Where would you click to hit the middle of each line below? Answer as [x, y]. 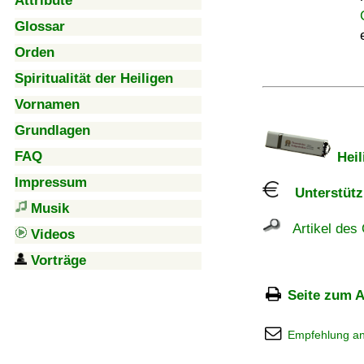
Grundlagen [52, 130]
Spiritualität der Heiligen [94, 78]
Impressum [51, 182]
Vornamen [47, 104]
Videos [53, 234]
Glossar [40, 26]
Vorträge [58, 260]
